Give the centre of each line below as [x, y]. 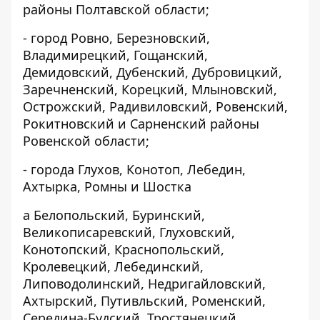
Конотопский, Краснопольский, [124, 249]
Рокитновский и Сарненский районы [141, 124]
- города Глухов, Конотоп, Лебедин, [134, 169]
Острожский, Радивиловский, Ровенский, [155, 106]
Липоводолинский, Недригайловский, [144, 284]
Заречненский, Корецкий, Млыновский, [150, 89]
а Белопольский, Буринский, [114, 215]
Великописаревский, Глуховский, [129, 232]
